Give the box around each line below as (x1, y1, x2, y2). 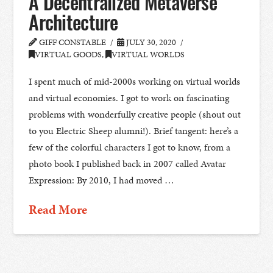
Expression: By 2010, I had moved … (29, 173, 175, 188)
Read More (29, 201, 88, 219)
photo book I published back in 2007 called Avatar (29, 157, 227, 171)
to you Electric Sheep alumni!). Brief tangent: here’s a (29, 124, 239, 138)
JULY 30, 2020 (124, 37, 177, 49)
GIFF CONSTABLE (37, 37, 107, 49)
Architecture (29, 7, 118, 37)
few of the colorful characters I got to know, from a (29, 140, 231, 155)
